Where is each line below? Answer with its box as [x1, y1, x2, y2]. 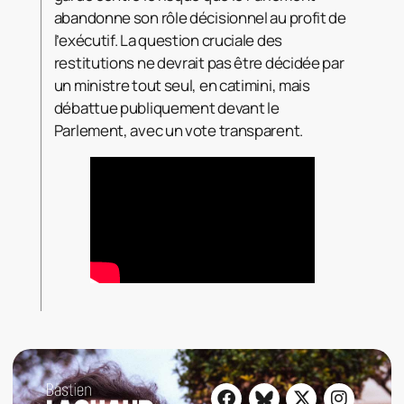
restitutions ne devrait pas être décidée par [53, 52, 344, 74]
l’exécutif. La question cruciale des [53, 30, 282, 51]
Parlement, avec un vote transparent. [53, 120, 303, 142]
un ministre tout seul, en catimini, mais [53, 75, 310, 96]
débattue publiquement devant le [53, 97, 280, 119]
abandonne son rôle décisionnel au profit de [53, 7, 346, 29]
